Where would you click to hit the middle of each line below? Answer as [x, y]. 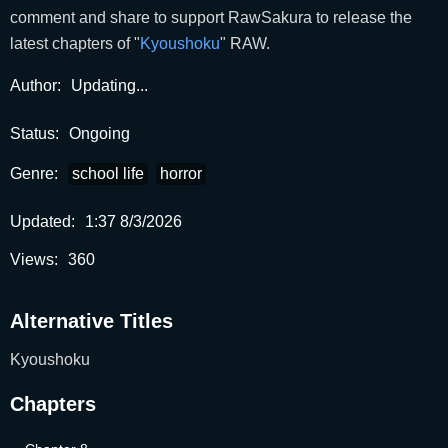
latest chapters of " [75, 43]
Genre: [34, 173]
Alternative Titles [91, 320]
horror [181, 173]
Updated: [42, 221]
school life [108, 173]
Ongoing [99, 133]
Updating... [109, 85]
